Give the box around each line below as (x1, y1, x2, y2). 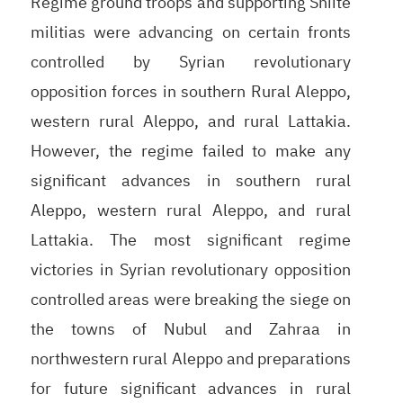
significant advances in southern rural (30, 167, 352, 193)
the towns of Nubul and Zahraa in (30, 316, 352, 341)
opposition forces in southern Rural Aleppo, (30, 78, 352, 103)
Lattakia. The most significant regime (30, 227, 352, 252)
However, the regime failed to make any (30, 138, 352, 163)
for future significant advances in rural (30, 375, 352, 400)
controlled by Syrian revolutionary (30, 49, 352, 74)
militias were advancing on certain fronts (30, 19, 352, 44)
